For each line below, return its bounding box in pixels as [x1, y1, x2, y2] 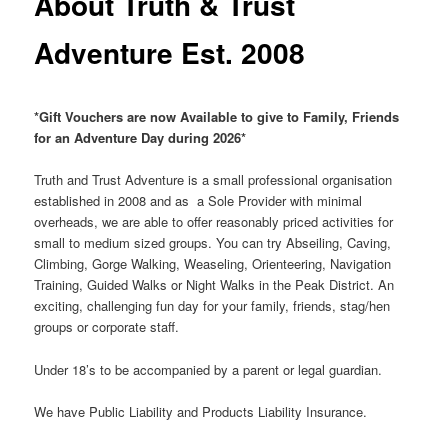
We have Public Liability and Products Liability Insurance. [34, 401, 368, 421]
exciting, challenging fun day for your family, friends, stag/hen [34, 296, 391, 316]
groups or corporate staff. [34, 317, 180, 337]
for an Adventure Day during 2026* [34, 128, 247, 148]
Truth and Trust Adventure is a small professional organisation [34, 170, 393, 190]
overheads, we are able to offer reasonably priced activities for [34, 212, 394, 232]
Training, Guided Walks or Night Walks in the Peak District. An [34, 275, 395, 295]
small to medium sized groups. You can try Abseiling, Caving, [34, 233, 392, 253]
